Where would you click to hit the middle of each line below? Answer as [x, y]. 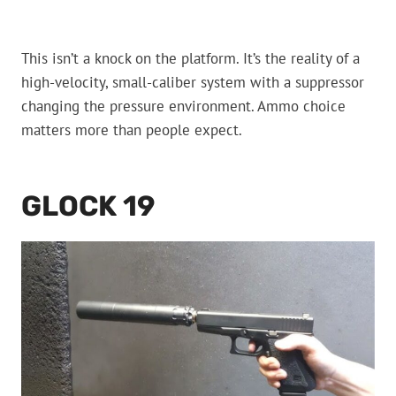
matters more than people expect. [132, 130]
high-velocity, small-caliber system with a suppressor [193, 83]
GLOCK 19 [88, 206]
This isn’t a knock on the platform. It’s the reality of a [190, 59]
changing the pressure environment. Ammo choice [183, 107]
